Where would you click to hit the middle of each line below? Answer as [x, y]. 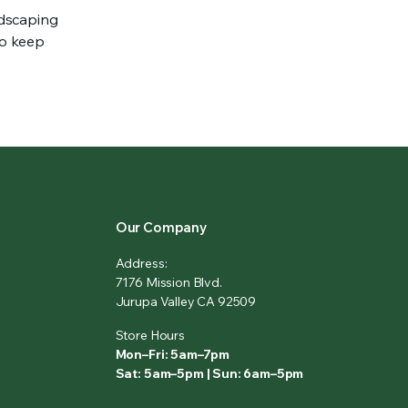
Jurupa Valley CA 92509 [186, 302]
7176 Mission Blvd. [168, 283]
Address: [141, 264]
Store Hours [150, 336]
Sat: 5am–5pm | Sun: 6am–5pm [209, 374]
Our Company [162, 228]
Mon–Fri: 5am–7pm [173, 355]
